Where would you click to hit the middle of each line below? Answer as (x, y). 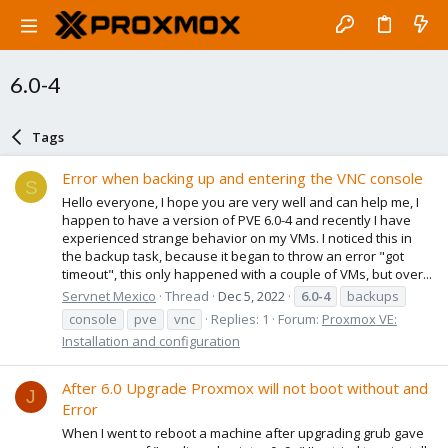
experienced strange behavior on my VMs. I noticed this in (237, 237)
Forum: (300, 318)
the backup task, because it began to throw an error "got (233, 255)
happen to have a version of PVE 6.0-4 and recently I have (236, 219)
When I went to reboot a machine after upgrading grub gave (243, 432)
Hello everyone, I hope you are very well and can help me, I (240, 201)
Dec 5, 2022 (251, 295)
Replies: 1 (240, 318)
